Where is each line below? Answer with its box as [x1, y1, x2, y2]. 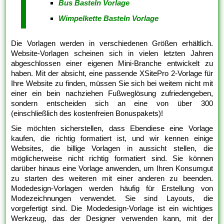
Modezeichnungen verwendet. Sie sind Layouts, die [11, 194, 213, 203]
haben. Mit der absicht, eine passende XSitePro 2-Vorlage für [11, 69, 213, 78]
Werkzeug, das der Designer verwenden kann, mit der [11, 214, 213, 223]
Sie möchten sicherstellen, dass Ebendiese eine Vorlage [11, 124, 213, 133]
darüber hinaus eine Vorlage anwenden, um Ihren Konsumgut [11, 164, 213, 173]
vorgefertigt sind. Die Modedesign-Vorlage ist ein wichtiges [11, 204, 213, 213]
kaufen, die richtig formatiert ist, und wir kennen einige [11, 134, 213, 143]
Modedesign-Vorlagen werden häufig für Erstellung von [11, 184, 213, 193]
